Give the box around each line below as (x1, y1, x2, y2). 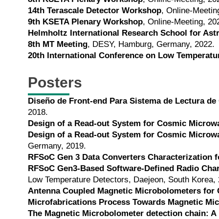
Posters (28, 74, 82, 90)
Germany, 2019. (28, 141, 86, 151)
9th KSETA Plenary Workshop (28, 17, 143, 27)
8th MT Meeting (28, 40, 88, 49)
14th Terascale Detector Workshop (28, 6, 161, 16)
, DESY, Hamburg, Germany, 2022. (88, 40, 215, 49)
